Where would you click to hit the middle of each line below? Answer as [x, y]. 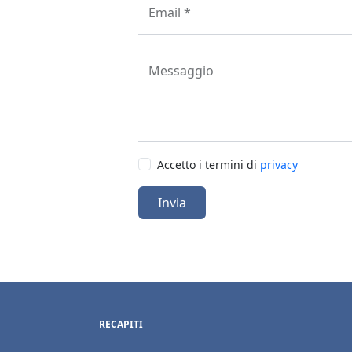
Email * [170, 13]
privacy [279, 165]
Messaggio [181, 71]
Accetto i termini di [209, 165]
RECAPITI [121, 324]
